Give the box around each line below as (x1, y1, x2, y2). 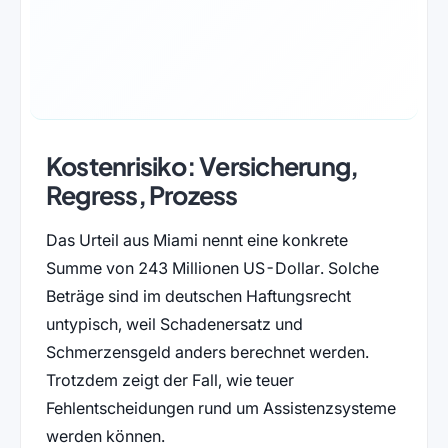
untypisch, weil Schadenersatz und (45, 314, 303, 335)
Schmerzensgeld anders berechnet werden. (45, 342, 369, 363)
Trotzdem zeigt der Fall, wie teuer (45, 370, 294, 391)
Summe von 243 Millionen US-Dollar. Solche (45, 258, 379, 279)
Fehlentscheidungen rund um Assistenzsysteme (45, 398, 396, 419)
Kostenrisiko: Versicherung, (45, 150, 359, 183)
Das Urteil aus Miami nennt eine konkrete (45, 230, 348, 251)
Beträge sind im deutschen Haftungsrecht (45, 286, 351, 307)
